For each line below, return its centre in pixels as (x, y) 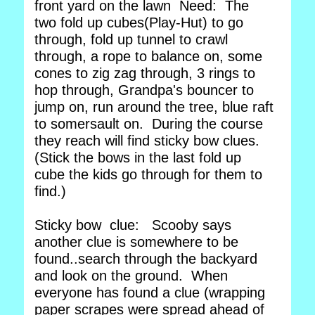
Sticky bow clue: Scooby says (133, 225)
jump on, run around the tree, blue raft (154, 107)
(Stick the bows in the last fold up (138, 157)
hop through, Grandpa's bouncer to (144, 90)
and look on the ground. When (131, 276)
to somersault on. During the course (149, 124)
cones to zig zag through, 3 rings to (145, 73)
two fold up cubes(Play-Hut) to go (139, 22)
